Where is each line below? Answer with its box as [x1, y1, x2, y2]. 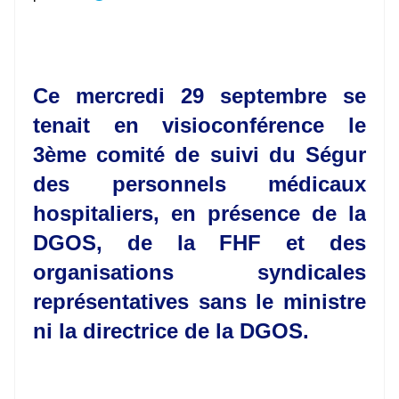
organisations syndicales [33, 260, 366, 285]
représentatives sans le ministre [33, 289, 366, 314]
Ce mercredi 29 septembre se [33, 84, 366, 109]
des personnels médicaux [33, 172, 366, 197]
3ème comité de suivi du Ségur [33, 142, 366, 167]
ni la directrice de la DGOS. [33, 319, 309, 344]
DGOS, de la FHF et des [33, 231, 366, 256]
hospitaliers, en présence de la [33, 201, 366, 226]
